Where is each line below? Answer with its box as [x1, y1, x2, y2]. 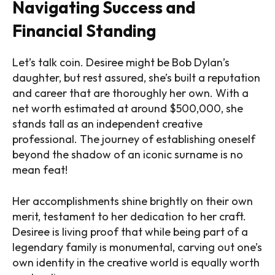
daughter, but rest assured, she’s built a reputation [12, 71, 260, 85]
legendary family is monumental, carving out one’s [12, 240, 262, 255]
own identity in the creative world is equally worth [12, 255, 260, 270]
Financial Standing [12, 20, 156, 42]
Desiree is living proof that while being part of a [12, 225, 248, 239]
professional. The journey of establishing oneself [12, 132, 255, 147]
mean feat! [12, 163, 68, 177]
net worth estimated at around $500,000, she [12, 101, 243, 116]
